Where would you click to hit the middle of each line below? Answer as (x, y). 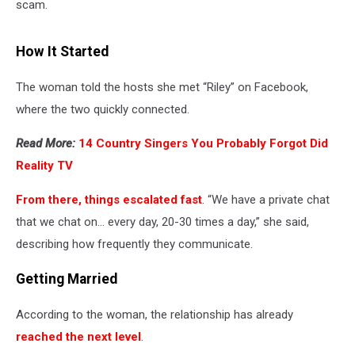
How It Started (62, 52)
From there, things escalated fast (109, 199)
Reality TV (44, 165)
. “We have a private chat (266, 199)
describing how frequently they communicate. (134, 244)
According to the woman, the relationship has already (155, 314)
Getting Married (67, 279)
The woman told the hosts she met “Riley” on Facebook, (162, 87)
